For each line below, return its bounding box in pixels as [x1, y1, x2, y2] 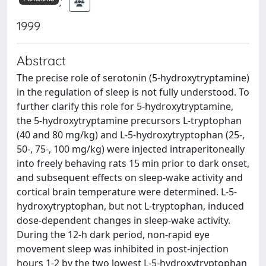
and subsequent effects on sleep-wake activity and [17, 170, 243, 184]
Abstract [17, 52, 66, 68]
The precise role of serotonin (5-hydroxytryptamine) [17, 71, 249, 84]
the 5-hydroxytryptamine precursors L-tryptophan [17, 113, 242, 127]
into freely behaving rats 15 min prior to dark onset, [17, 156, 249, 170]
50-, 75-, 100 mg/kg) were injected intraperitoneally [17, 142, 245, 156]
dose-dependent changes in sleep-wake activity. [17, 213, 230, 227]
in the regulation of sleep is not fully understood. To [17, 85, 249, 99]
